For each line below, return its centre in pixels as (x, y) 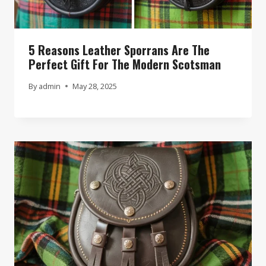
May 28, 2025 (95, 86)
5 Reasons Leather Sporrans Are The (119, 50)
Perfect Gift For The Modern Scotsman (125, 64)
